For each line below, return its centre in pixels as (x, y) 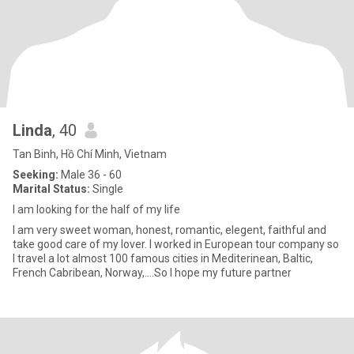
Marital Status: (51, 189)
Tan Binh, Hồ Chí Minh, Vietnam (90, 154)
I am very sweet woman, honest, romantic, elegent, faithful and (169, 230)
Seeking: (36, 175)
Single (107, 189)
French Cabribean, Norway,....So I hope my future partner (152, 273)
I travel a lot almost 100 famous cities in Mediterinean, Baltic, (163, 258)
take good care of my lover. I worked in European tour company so (176, 244)
